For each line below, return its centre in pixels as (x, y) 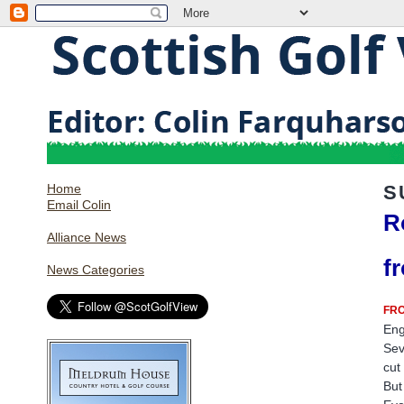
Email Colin (79, 205)
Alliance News (87, 237)
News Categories (96, 270)
